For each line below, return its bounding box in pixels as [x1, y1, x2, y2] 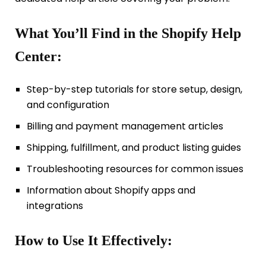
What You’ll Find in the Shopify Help [15, 26, 241, 42]
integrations [26, 198, 83, 213]
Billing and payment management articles [26, 119, 223, 133]
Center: [15, 49, 62, 65]
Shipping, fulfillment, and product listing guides [26, 140, 241, 154]
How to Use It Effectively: [15, 232, 172, 248]
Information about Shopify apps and [26, 183, 195, 197]
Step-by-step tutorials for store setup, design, [26, 82, 242, 96]
